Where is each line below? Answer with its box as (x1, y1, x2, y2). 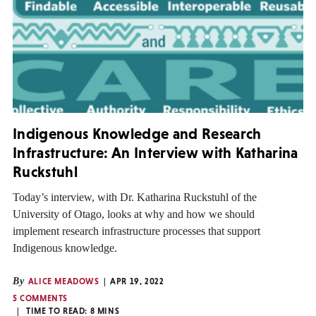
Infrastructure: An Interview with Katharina (13, 144, 298, 162)
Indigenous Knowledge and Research (13, 125, 262, 143)
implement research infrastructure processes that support (13, 224, 260, 237)
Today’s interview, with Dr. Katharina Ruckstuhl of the (13, 190, 257, 203)
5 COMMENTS (13, 293, 68, 303)
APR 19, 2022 (110, 276, 164, 286)
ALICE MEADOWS (28, 276, 99, 286)
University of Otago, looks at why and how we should (13, 207, 255, 220)
